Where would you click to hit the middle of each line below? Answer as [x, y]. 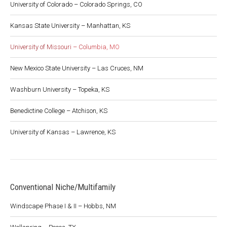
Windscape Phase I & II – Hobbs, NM [63, 206]
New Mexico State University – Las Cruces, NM [77, 68]
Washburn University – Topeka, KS [60, 89]
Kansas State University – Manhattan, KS [70, 26]
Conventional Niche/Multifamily [63, 187]
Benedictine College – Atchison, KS [59, 111]
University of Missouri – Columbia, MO [65, 47]
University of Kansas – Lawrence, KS [63, 132]
